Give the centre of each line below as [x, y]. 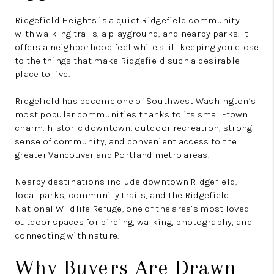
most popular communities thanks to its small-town [131, 115]
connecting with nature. [67, 236]
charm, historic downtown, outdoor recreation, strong [134, 128]
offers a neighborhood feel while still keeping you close [137, 47]
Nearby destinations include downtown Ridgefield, [126, 182]
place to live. [42, 74]
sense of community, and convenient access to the [126, 142]
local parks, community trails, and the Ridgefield [122, 195]
